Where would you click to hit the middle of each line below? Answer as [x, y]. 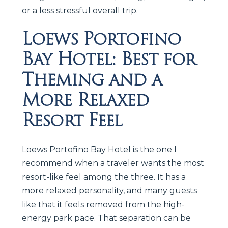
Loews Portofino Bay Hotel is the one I [99, 149]
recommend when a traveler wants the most [113, 163]
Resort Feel [72, 120]
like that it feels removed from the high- [103, 204]
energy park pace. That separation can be [106, 218]
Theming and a [92, 79]
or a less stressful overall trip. [80, 10]
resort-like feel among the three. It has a [104, 177]
